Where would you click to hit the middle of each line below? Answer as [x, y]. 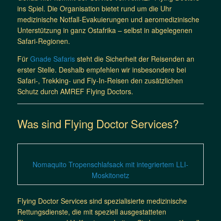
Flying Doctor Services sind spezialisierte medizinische [102, 201]
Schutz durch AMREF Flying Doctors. [75, 91]
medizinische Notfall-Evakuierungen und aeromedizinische [108, 19]
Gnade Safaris [53, 58]
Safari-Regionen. [44, 41]
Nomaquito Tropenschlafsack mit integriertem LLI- [110, 164]
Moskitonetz [110, 175]
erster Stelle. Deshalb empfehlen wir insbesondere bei [102, 69]
